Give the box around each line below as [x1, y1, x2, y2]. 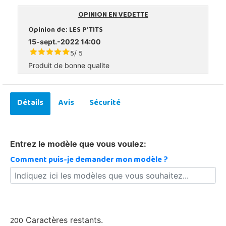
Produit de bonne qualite [28, 61, 109, 70]
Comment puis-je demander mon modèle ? [10, 152, 168, 168]
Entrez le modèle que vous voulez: [10, 138, 146, 149]
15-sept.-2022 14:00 [28, 37, 101, 46]
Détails [17, 95, 43, 111]
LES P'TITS [69, 23, 103, 38]
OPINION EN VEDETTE [78, 8, 148, 23]
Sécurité [89, 95, 121, 111]
